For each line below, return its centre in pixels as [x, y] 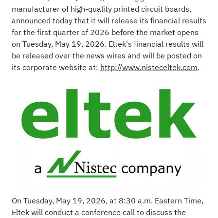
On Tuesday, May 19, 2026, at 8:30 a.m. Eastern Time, [107, 201]
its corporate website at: [56, 67]
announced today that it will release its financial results [109, 21]
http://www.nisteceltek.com [149, 67]
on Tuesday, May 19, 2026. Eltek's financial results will [107, 44]
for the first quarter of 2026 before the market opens [105, 32]
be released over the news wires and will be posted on [107, 56]
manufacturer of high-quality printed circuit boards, [101, 9]
